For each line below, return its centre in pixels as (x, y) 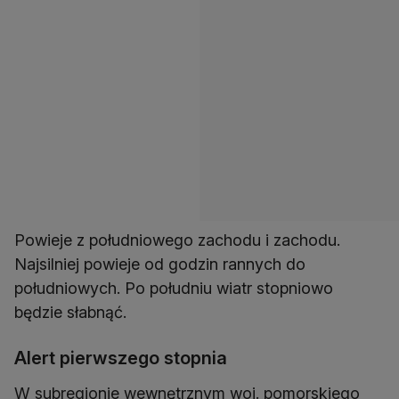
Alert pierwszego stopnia (121, 358)
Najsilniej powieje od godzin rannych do (160, 265)
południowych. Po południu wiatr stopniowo (174, 289)
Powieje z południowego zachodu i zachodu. (177, 240)
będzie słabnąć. (70, 313)
